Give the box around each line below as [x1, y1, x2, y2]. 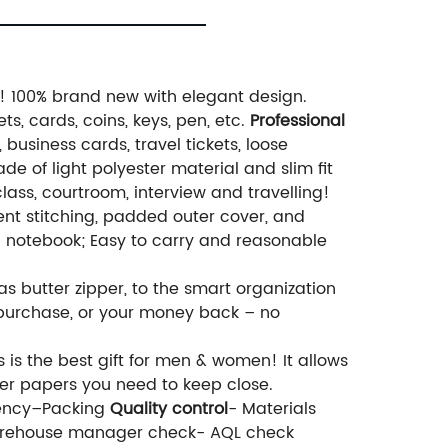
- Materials [228, 396, 316, 423]
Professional [250, 108, 345, 135]
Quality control [110, 396, 228, 423]
